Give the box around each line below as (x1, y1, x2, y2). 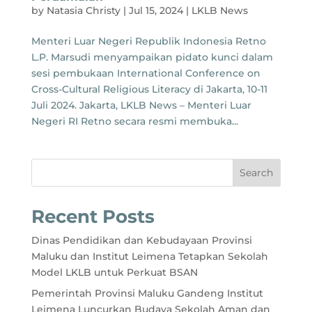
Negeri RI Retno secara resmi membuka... (31, 114, 238, 127)
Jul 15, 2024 (128, 3, 183, 17)
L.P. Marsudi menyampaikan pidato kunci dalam (31, 50, 273, 63)
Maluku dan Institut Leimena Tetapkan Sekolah (31, 249, 268, 263)
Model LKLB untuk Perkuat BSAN (31, 265, 198, 279)
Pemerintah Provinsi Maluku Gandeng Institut (31, 286, 263, 299)
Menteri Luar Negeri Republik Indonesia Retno (31, 34, 266, 47)
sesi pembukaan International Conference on (31, 66, 260, 79)
